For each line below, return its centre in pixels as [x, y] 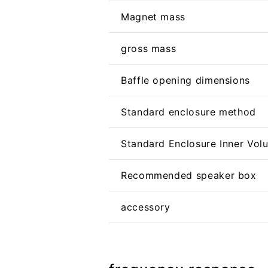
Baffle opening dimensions [185, 80]
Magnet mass [153, 17]
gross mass [148, 49]
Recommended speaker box [188, 176]
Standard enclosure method [188, 112]
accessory [145, 207]
